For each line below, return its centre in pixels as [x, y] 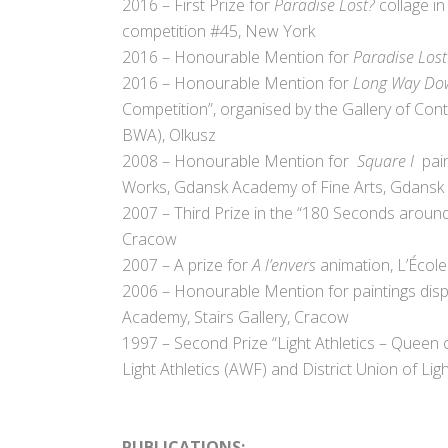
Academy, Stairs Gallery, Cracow [235, 317]
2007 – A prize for [187, 265]
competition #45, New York [218, 31]
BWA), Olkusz [169, 135]
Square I [389, 161]
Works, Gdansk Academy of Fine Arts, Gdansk [283, 187]
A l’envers [284, 265]
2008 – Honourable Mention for [239, 161]
